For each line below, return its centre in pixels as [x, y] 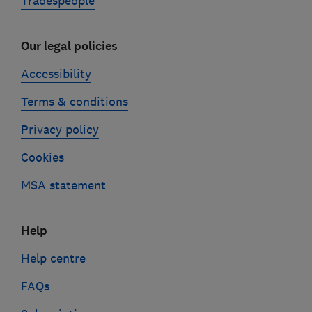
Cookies [42, 157]
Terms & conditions [74, 101]
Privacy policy [60, 129]
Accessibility [56, 73]
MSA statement [63, 185]
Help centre [53, 258]
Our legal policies [69, 46]
